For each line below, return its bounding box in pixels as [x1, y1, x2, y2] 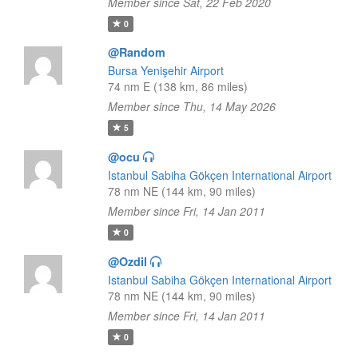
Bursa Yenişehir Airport [107, 62, 224, 78]
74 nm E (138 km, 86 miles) [107, 78, 248, 94]
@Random [107, 44, 165, 60]
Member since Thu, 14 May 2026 [107, 98, 276, 114]
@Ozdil [107, 253, 147, 269]
